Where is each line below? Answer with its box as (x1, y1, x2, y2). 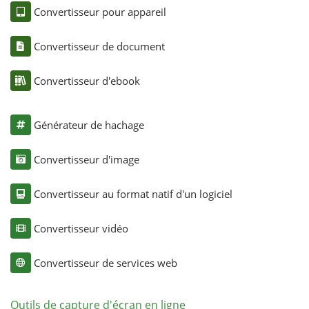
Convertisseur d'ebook (33, 73, 140, 88)
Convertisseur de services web (33, 255, 177, 270)
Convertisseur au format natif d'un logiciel (33, 186, 232, 201)
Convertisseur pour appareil (33, 4, 166, 19)
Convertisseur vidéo (33, 221, 128, 235)
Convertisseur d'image (33, 152, 139, 166)
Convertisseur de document (33, 39, 165, 53)
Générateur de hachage (33, 117, 144, 132)
